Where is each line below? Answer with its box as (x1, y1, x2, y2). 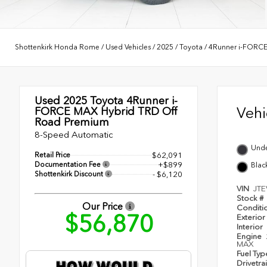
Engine (237, 231, 263, 241)
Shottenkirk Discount (35, 169, 105, 178)
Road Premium (35, 115, 109, 129)
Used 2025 (35, 94, 87, 107)
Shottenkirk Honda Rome (15, 43, 100, 52)
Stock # (237, 193, 265, 203)
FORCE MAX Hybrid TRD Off (35, 104, 177, 118)
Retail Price (35, 150, 70, 159)
